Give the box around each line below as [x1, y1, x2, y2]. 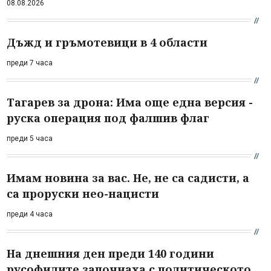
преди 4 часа [7, 209, 53, 218]
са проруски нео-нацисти [7, 186, 159, 201]
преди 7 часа [7, 58, 53, 67]
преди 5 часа [7, 134, 53, 143]
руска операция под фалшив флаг [7, 110, 209, 125]
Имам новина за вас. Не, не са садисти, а [7, 170, 249, 185]
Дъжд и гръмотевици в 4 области [7, 34, 207, 50]
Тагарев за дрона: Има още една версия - [7, 94, 253, 109]
